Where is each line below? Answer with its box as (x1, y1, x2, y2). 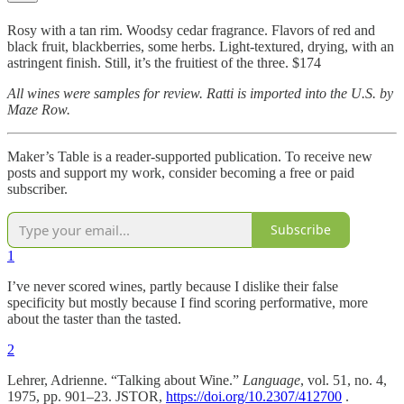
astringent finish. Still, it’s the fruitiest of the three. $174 (7, 54, 321, 70)
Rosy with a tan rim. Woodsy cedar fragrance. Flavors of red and (7, 22, 375, 38)
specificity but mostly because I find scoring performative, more (7, 294, 368, 310)
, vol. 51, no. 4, (300, 372, 387, 388)
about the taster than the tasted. (7, 310, 181, 326)
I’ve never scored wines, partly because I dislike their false (7, 278, 338, 294)
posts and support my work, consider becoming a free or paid (7, 164, 354, 180)
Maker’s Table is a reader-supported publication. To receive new (7, 148, 372, 164)
